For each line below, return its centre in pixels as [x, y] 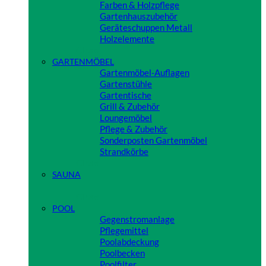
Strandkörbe [124, 152]
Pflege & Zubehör [134, 129]
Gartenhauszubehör [139, 16]
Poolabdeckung [129, 242]
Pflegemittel [124, 231]
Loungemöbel [126, 118]
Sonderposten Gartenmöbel [153, 140]
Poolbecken [122, 253]
